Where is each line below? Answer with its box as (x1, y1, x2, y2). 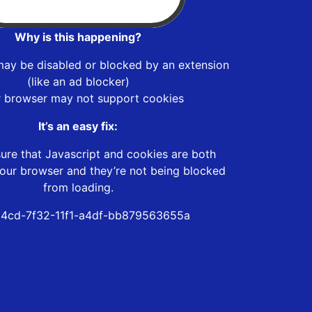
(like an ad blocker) (26, 74, 130, 88)
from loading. (42, 180, 114, 194)
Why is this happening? (15, 29, 141, 44)
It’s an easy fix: (38, 118, 118, 133)
